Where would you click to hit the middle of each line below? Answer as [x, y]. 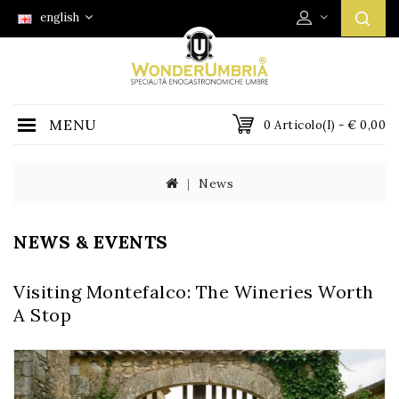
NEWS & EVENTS [91, 242]
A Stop [42, 315]
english [58, 18]
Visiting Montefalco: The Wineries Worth [194, 292]
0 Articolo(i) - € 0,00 [325, 125]
